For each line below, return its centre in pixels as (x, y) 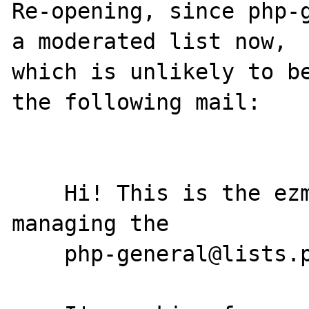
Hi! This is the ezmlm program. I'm (38, 193)
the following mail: (137, 102)
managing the (91, 223)
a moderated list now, (150, 41)
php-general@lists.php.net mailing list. (38, 253)
